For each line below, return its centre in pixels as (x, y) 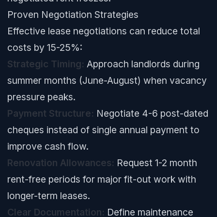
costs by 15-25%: (45, 47)
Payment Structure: (51, 113)
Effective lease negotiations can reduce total (104, 31)
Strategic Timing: (46, 64)
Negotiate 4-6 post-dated (151, 113)
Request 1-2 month (156, 163)
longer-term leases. (49, 196)
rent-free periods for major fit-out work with (102, 179)
